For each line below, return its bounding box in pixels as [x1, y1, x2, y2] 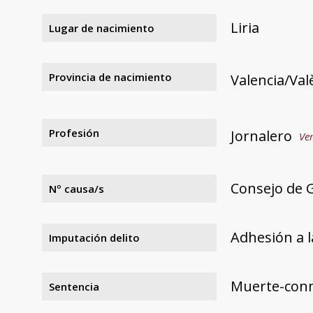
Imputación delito [49, 230, 140, 245]
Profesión [49, 125, 99, 140]
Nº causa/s [49, 181, 104, 196]
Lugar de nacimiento [49, 20, 154, 35]
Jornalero [231, 126, 292, 145]
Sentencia [49, 279, 99, 293]
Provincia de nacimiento [49, 69, 172, 84]
